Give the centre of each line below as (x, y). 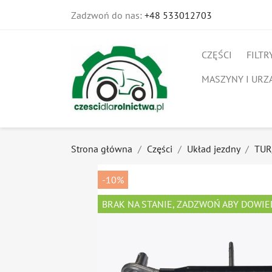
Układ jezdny (213, 149)
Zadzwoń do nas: (108, 15)
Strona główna (102, 149)
